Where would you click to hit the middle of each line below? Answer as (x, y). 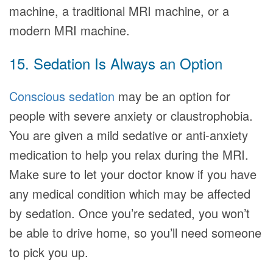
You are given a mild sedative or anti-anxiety (129, 135)
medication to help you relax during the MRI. (129, 154)
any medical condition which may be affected (130, 193)
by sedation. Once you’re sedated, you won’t (129, 213)
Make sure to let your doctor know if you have (133, 174)
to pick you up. (49, 252)
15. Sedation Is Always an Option (116, 63)
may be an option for (172, 96)
